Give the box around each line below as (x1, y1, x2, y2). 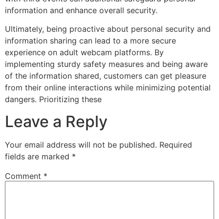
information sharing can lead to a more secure (5, 36, 176, 46)
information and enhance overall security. (5, 5, 157, 15)
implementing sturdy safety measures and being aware (5, 59, 208, 69)
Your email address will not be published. (5, 139, 157, 150)
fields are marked (5, 151, 72, 161)
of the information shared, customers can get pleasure (5, 71, 206, 81)
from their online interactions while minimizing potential (5, 83, 211, 93)
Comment (5, 171, 44, 181)
